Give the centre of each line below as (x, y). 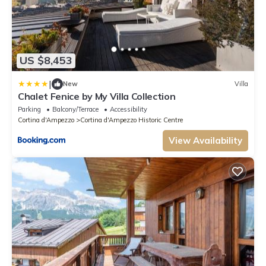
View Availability (205, 140)
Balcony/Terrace (75, 109)
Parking (29, 109)
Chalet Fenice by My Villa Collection (97, 96)
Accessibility (129, 109)
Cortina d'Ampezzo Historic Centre (132, 120)
